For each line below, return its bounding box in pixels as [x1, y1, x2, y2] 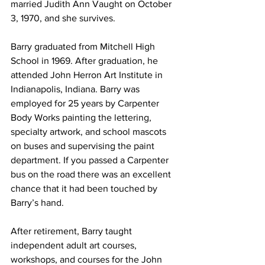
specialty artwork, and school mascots [11, 126, 169, 137]
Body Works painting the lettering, [11, 112, 154, 122]
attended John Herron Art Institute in [11, 69, 165, 80]
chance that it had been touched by [11, 183, 160, 193]
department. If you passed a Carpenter [11, 154, 171, 165]
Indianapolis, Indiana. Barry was [11, 83, 142, 94]
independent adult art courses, [11, 240, 139, 250]
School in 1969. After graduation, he [11, 55, 160, 66]
